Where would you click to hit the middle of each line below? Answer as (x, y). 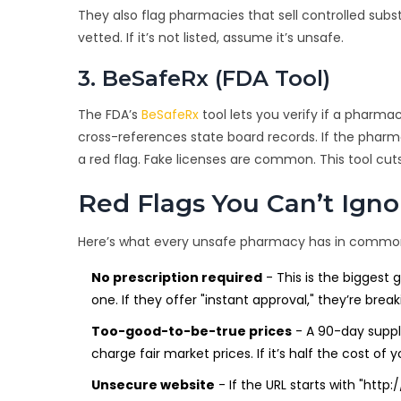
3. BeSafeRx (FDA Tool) (204, 79)
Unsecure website (153, 385)
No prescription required (177, 278)
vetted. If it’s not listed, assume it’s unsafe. (211, 38)
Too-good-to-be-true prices (192, 332)
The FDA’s (110, 115)
